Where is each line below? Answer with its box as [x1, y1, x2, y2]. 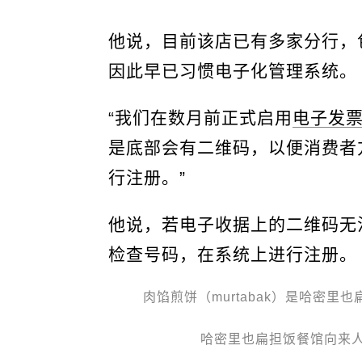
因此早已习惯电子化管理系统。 [108, 61, 358, 81]
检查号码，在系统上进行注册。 [108, 245, 358, 264]
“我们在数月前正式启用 [108, 108, 293, 128]
